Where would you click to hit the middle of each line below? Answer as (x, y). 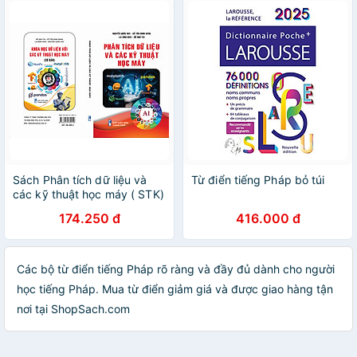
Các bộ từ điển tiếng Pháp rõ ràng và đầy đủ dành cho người (176, 269)
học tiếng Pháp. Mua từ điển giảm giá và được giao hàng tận (175, 289)
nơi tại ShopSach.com (73, 309)
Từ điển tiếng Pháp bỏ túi (258, 180)
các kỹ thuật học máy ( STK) (88, 194)
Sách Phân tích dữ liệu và (80, 180)
